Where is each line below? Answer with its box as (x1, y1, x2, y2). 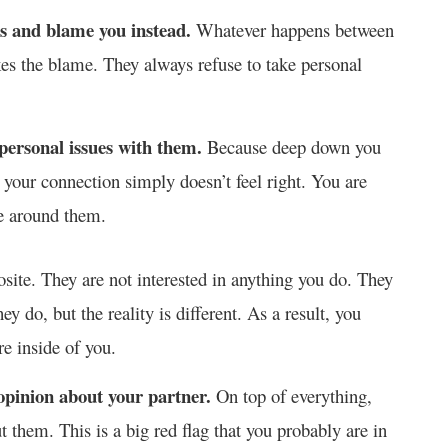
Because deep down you (207, 133, 381, 159)
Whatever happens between (191, 16, 394, 42)
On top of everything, (216, 382, 372, 408)
